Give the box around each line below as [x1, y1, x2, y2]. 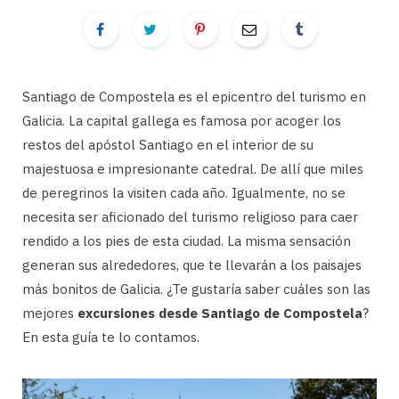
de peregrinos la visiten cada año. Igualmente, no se [22, 184, 346, 201]
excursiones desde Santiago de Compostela [77, 305, 362, 322]
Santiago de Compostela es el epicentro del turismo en [22, 88, 366, 105]
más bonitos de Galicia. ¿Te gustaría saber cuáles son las [22, 281, 370, 297]
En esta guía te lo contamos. [22, 329, 199, 346]
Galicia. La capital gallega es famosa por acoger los [22, 112, 341, 129]
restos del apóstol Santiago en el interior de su [22, 136, 313, 153]
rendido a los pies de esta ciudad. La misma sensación [22, 232, 351, 249]
